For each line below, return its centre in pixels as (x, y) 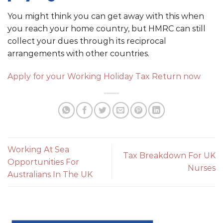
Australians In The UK (50, 174)
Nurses (202, 168)
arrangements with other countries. (78, 53)
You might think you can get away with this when (106, 16)
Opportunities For (43, 162)
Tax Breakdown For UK (169, 156)
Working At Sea (38, 149)
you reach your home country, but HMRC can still (107, 28)
